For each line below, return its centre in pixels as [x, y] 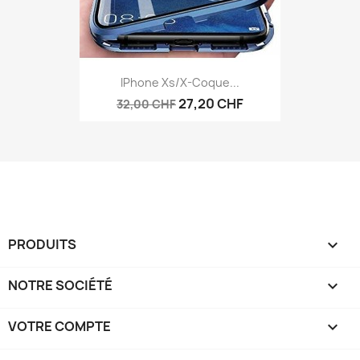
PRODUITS [42, 245]
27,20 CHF [211, 104]
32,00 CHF [146, 104]
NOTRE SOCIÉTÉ [60, 286]
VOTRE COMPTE [59, 327]
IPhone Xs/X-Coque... [180, 83]
